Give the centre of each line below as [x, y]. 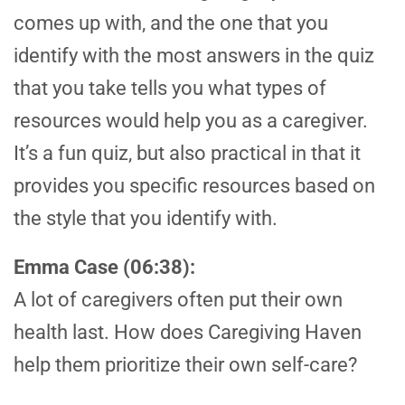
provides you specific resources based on [194, 186]
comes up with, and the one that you [171, 24]
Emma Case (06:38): [104, 268]
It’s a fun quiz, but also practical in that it [187, 154]
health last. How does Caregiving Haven [188, 333]
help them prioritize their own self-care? [185, 365]
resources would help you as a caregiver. [191, 121]
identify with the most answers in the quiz [194, 56]
